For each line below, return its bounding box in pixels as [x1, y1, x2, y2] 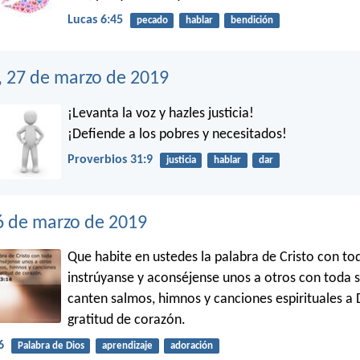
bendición [230, 15, 273, 27]
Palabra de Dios [17, 340, 84, 351]
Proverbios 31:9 [67, 153, 153, 166]
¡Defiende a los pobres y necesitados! [67, 126, 287, 142]
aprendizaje [101, 340, 153, 351]
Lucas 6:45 [67, 14, 123, 27]
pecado [136, 15, 168, 27]
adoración [170, 340, 213, 351]
